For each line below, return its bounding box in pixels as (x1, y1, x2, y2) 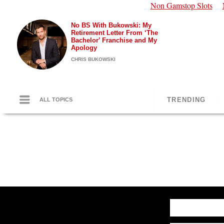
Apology (71, 44, 97, 51)
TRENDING (167, 96, 206, 103)
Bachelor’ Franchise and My (71, 36, 157, 44)
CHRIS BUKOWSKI (71, 56, 115, 62)
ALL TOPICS (39, 96, 72, 102)
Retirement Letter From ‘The (71, 29, 158, 36)
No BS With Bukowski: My (71, 21, 151, 29)
